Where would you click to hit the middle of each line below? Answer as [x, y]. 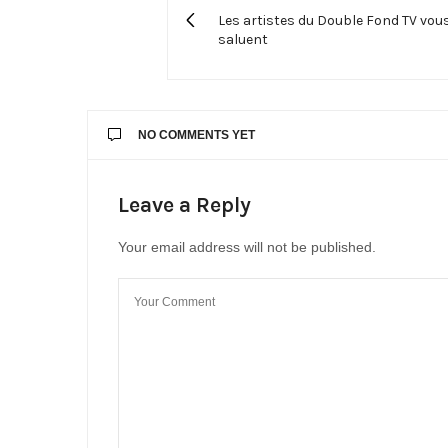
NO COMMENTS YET [196, 135]
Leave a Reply [184, 205]
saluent [243, 39]
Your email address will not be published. [247, 247]
